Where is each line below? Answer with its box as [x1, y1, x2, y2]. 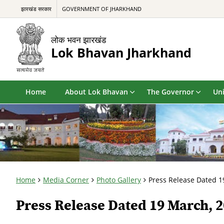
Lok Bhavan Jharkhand [51, 44, 191, 61]
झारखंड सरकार [21, 5, 51, 12]
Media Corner [43, 175, 89, 184]
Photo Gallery [96, 175, 141, 184]
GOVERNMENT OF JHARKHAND [62, 5, 141, 12]
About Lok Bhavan [65, 87, 128, 96]
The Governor [147, 87, 194, 96]
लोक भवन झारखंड [51, 33, 106, 45]
